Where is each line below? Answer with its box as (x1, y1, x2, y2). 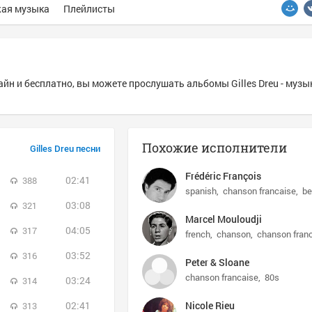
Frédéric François (185, 169, 261, 182)
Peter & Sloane (185, 256, 249, 269)
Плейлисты (63, 2, 115, 15)
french (185, 228, 210, 240)
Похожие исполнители (142, 139, 287, 156)
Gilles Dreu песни (30, 142, 100, 155)
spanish (185, 185, 217, 197)
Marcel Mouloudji (185, 212, 262, 226)
